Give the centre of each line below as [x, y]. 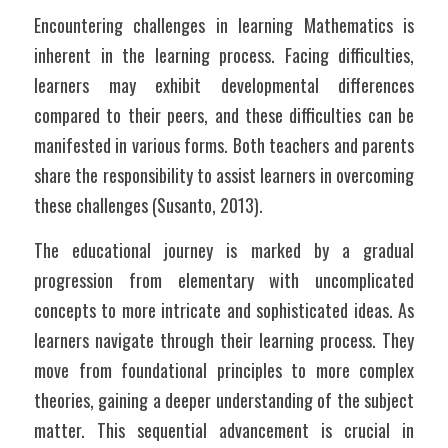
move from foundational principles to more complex [224, 370]
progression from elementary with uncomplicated [224, 280]
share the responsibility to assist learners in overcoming [224, 175]
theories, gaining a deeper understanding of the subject [224, 400]
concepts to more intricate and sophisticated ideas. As [224, 310]
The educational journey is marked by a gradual [224, 250]
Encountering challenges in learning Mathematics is [224, 25]
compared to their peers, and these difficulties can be [224, 115]
